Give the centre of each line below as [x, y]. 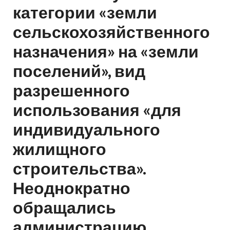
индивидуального [87, 129]
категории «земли [85, 12]
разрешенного [71, 90]
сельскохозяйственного [111, 31]
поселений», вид [79, 70]
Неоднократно [72, 187]
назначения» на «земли [106, 51]
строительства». [80, 168]
